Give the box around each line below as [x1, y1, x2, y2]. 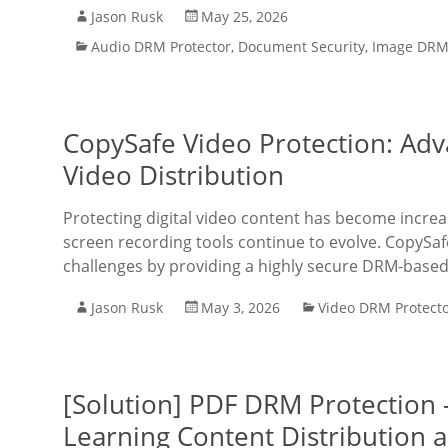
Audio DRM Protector [91, 37, 231, 56]
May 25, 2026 [201, 7, 288, 26]
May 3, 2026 [201, 298, 280, 317]
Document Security [238, 37, 365, 56]
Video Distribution [63, 157, 284, 193]
